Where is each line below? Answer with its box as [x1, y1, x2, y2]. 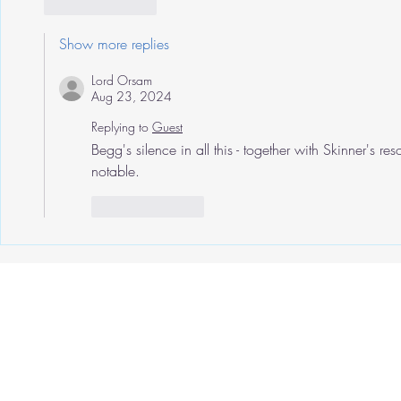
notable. [91, 161, 140, 182]
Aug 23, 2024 [91, 88, 172, 106]
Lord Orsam [91, 72, 152, 90]
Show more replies [59, 34, 169, 55]
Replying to [91, 118, 149, 136]
